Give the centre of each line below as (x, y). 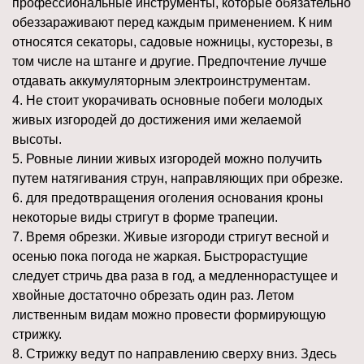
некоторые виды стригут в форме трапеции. (145, 218)
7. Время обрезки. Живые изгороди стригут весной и (171, 237)
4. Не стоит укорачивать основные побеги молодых (167, 101)
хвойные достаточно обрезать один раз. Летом (153, 296)
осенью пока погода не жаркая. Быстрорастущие (160, 257)
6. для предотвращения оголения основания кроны (168, 198)
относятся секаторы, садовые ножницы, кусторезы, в (173, 42)
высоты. (37, 140)
